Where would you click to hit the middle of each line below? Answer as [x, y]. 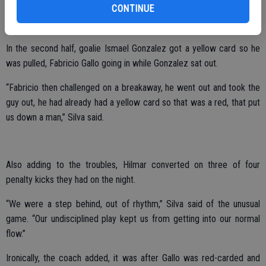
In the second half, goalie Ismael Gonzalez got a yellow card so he [133, 48]
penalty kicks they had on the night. [71, 179]
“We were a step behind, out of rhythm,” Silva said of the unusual [133, 204]
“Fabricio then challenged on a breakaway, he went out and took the [133, 87]
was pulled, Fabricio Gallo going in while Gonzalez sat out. [112, 63]
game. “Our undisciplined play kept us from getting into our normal [133, 218]
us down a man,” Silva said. [55, 117]
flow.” [16, 233]
